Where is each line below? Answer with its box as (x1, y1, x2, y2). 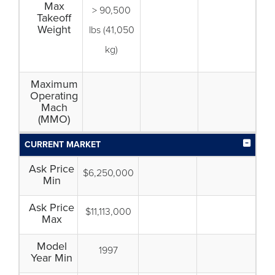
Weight (37, 23, 71, 36)
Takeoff (37, 11, 71, 25)
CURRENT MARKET (25, 139, 101, 150)
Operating (30, 89, 78, 103)
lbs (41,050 (88, 24, 134, 36)
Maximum (30, 77, 78, 91)
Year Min (31, 251, 72, 265)
